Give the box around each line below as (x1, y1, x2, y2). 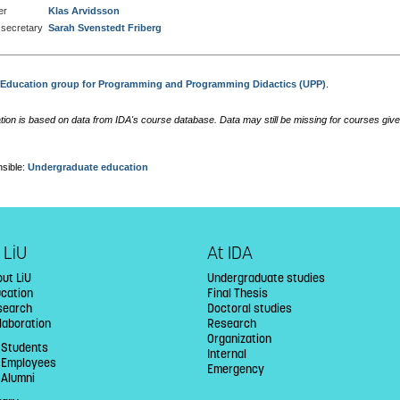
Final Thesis (206, 286, 268, 302)
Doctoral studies (206, 301, 292, 317)
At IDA (206, 241, 253, 264)
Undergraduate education (28, 161, 149, 172)
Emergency (206, 362, 264, 378)
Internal (206, 346, 246, 362)
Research (206, 316, 256, 332)
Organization (206, 331, 271, 347)
